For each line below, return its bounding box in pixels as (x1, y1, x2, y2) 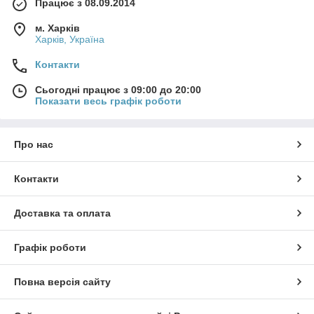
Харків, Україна (35, 34, 104, 46)
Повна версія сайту (14, 276, 111, 288)
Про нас (14, 139, 53, 151)
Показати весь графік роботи (35, 95, 182, 107)
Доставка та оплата (14, 207, 111, 219)
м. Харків (35, 22, 80, 34)
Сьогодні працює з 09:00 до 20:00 (35, 84, 201, 96)
